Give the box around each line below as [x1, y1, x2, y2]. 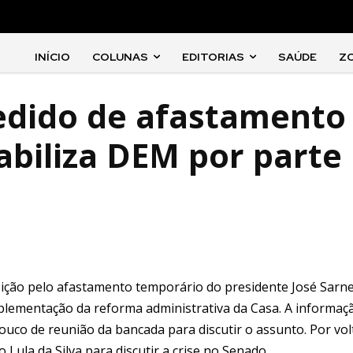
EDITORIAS [182, 50, 245, 64]
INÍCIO [35, 50, 71, 64]
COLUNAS [92, 50, 149, 64]
